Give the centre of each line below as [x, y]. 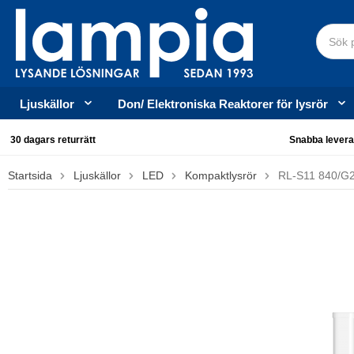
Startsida [30, 175]
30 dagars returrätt [52, 140]
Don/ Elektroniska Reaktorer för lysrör [223, 104]
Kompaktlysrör [221, 175]
